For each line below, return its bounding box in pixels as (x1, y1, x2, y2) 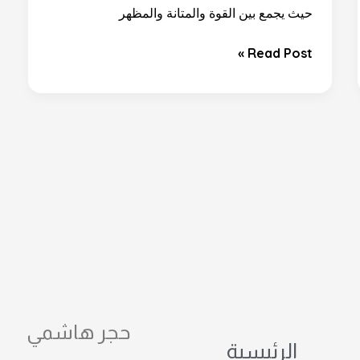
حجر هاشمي (27, 321, 131, 343)
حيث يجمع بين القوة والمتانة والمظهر (119, 4, 313, 21)
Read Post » (247, 44, 313, 61)
